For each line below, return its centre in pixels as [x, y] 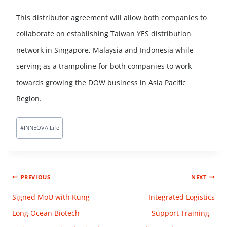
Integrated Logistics [182, 197]
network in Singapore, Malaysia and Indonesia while [105, 50]
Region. [34, 99]
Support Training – [183, 213]
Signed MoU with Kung [51, 197]
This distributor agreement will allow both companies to [111, 18]
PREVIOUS [35, 177]
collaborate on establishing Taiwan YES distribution [104, 34]
